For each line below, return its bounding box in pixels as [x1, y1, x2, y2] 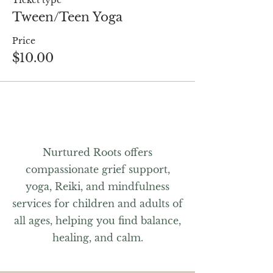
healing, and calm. [52, 232, 143, 244]
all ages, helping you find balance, [14, 214, 181, 227]
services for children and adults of [12, 197, 183, 210]
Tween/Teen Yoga [12, 10, 122, 24]
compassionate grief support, [25, 163, 170, 175]
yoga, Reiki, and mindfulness [26, 180, 169, 193]
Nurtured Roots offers [43, 146, 152, 158]
